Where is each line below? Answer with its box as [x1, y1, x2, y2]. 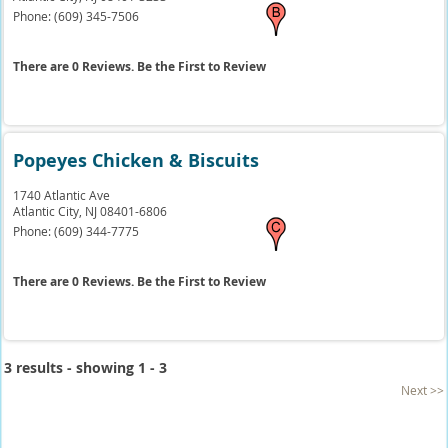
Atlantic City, [13, 203, 86, 219]
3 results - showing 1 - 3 [4, 358, 168, 377]
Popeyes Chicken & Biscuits [13, 148, 260, 173]
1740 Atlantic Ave [13, 187, 111, 203]
